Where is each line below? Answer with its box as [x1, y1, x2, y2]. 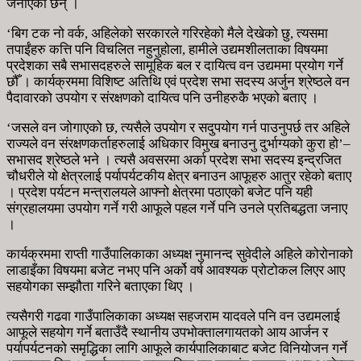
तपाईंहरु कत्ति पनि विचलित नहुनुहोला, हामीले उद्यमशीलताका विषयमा [6, 41, 328, 57]
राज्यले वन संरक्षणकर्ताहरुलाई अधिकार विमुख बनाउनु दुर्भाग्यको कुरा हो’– [6, 135, 351, 151]
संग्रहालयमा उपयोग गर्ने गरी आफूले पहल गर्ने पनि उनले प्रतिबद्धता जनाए [6, 200, 347, 216]
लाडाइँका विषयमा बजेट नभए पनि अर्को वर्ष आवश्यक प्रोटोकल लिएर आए [6, 262, 345, 278]
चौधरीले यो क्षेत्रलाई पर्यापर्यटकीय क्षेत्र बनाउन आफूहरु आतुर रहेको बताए [6, 168, 351, 184]
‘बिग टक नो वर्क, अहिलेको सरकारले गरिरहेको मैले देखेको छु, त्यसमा [6, 25, 328, 41]
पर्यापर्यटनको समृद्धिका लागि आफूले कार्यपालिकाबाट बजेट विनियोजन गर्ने [6, 340, 347, 356]
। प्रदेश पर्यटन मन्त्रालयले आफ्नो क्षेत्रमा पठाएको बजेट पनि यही [6, 184, 313, 200]
